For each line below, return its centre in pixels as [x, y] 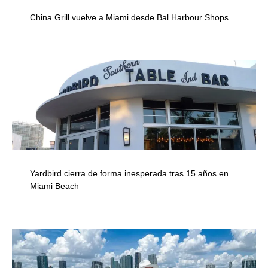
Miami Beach [54, 186]
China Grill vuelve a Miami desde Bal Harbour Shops [129, 18]
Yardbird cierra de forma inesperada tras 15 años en [129, 174]
